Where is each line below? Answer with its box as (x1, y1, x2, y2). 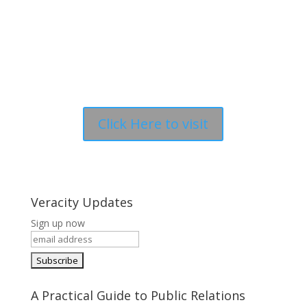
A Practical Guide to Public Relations (30, 287, 245, 304)
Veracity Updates (30, 194, 133, 210)
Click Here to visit (98, 114, 209, 133)
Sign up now (30, 217, 85, 230)
